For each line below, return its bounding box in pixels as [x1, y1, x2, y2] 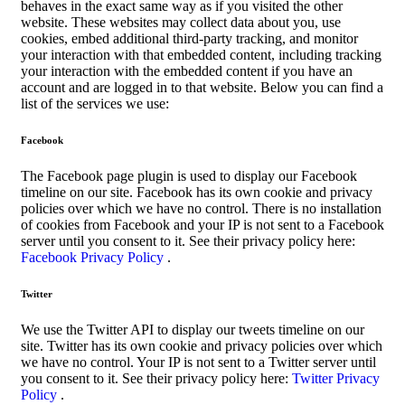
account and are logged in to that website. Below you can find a [21, 79, 383, 95]
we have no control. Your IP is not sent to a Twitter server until [21, 353, 376, 370]
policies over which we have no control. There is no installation [21, 200, 381, 216]
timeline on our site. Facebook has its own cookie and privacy [21, 184, 372, 200]
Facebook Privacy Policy [21, 249, 167, 265]
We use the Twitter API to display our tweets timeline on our [21, 321, 364, 337]
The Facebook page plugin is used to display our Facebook [21, 167, 357, 184]
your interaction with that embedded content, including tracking [21, 46, 381, 62]
